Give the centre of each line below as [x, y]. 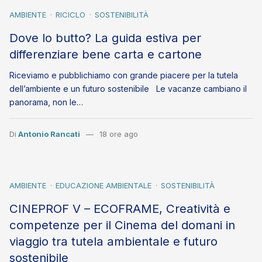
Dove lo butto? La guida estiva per [105, 38]
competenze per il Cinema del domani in [122, 225]
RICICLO [70, 15]
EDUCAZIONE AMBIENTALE [104, 186]
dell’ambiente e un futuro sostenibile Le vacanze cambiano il [128, 89]
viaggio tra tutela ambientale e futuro [113, 242]
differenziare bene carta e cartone [106, 54]
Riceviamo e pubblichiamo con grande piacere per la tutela [124, 75]
